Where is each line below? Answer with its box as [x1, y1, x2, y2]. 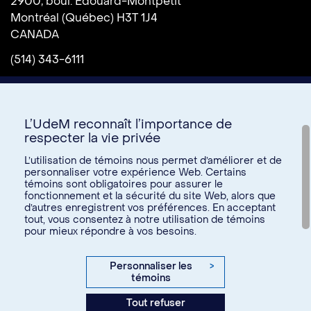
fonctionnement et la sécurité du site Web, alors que [24, 189, 276, 203]
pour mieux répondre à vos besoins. [24, 224, 196, 238]
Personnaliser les [110, 260, 193, 273]
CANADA [10, 27, 59, 42]
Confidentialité [123, 289, 188, 301]
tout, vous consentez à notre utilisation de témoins [24, 212, 265, 226]
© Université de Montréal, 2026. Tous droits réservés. [58, 255, 253, 265]
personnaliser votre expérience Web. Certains [24, 165, 246, 179]
